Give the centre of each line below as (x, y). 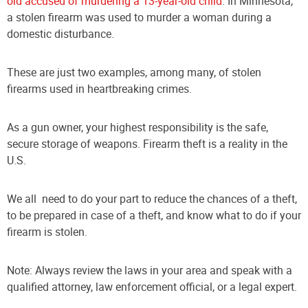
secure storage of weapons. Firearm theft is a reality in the (147, 144)
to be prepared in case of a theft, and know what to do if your (154, 216)
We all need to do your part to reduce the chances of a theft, (152, 199)
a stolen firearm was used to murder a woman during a (139, 18)
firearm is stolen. (47, 232)
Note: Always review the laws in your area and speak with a (150, 271)
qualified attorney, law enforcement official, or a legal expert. (152, 287)
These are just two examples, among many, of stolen (134, 73)
